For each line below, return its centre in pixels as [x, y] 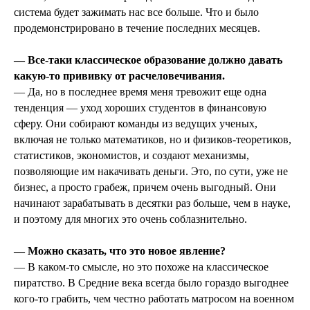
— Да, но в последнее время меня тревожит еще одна [140, 92]
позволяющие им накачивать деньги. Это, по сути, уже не [151, 172]
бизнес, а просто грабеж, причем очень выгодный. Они [145, 188]
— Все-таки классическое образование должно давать [148, 60]
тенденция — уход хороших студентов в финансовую [140, 108]
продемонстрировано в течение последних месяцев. [137, 28]
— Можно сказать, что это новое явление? [120, 251]
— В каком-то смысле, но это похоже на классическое [141, 267]
